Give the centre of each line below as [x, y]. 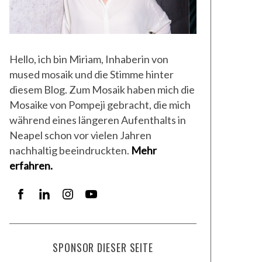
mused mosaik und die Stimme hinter [92, 75]
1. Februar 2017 [65, 26]
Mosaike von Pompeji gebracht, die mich [100, 105]
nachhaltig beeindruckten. [70, 151]
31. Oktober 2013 [221, 26]
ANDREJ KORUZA [221, 42]
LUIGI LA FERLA [65, 42]
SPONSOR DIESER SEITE [103, 248]
